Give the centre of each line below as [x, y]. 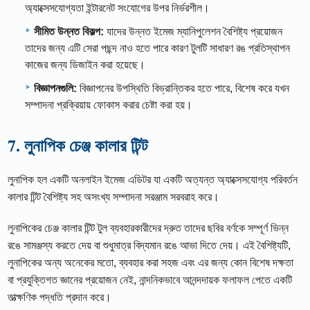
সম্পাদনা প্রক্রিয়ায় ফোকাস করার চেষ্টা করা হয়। [109, 104]
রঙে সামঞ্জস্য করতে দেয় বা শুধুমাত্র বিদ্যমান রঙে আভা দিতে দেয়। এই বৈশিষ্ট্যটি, [149, 245]
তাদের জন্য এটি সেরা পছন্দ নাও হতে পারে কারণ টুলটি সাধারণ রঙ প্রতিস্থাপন [157, 48]
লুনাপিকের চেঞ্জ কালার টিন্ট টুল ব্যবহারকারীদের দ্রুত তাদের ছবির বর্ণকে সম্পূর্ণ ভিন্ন [148, 228]
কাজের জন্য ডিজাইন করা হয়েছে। [85, 64]
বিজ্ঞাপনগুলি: [55, 88]
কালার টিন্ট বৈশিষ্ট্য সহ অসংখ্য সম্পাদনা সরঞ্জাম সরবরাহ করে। [114, 197]
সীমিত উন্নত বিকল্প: [69, 31]
